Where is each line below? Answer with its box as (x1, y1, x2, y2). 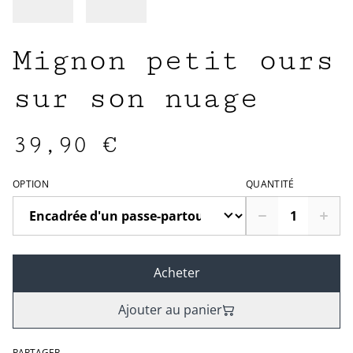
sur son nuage (13, 81, 258, 117)
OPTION (13, 177, 49, 191)
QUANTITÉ (246, 177, 295, 191)
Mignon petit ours (13, 43, 334, 79)
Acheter (153, 264, 200, 282)
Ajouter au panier (118, 301, 222, 319)
